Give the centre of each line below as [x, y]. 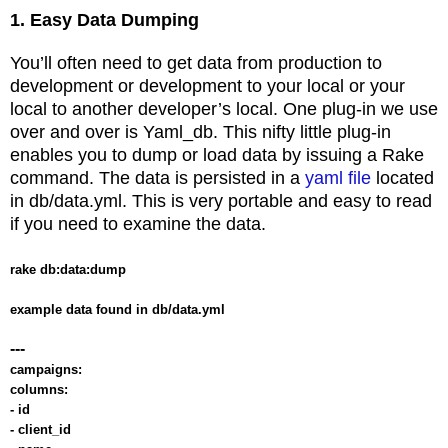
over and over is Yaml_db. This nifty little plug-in [200, 131]
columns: [41, 389]
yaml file [338, 177]
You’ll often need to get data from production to [196, 62]
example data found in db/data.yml [119, 309]
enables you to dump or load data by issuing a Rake [217, 154]
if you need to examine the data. [140, 223]
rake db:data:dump [70, 269]
